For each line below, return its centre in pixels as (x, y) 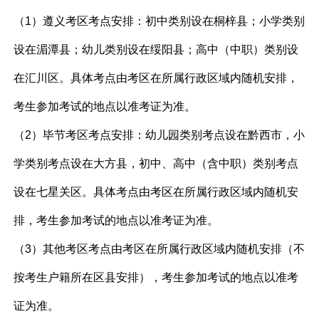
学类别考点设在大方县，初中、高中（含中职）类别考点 (156, 163)
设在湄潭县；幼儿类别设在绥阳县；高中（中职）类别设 (156, 49)
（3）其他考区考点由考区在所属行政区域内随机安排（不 (159, 249)
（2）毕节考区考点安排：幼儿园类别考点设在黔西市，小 (159, 135)
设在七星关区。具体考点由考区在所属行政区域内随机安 (156, 192)
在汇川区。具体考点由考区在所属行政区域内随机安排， (156, 78)
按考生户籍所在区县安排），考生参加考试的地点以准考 (156, 277)
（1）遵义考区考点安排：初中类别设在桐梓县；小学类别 (159, 21)
